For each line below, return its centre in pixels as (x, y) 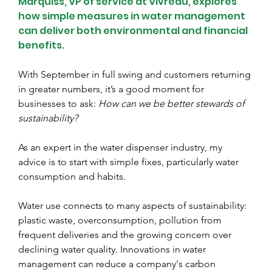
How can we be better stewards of (173, 103)
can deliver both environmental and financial (134, 30)
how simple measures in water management (133, 16)
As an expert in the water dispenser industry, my (121, 147)
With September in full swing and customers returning (136, 74)
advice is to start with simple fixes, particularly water (130, 161)
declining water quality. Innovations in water (113, 249)
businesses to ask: (58, 103)
